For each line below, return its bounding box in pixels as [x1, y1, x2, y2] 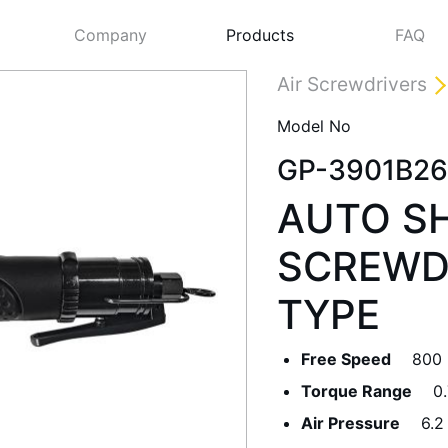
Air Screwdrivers [276, 72, 427, 96]
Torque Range [300, 381, 412, 401]
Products [226, 25, 295, 45]
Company [73, 25, 147, 45]
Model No [276, 116, 351, 136]
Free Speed [300, 349, 391, 369]
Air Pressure [300, 413, 400, 433]
